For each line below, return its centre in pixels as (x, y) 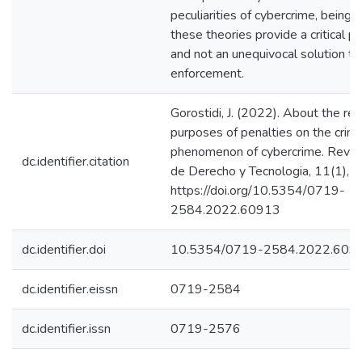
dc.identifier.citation (76, 162)
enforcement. (207, 74)
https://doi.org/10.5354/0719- (258, 191)
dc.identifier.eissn (70, 289)
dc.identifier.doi (64, 250)
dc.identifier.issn (66, 329)
